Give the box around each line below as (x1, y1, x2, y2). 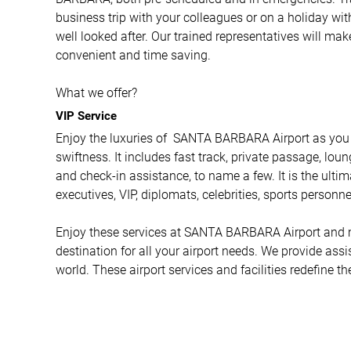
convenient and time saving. (56, 47, 211, 63)
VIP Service (56, 108, 117, 123)
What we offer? (56, 85, 137, 100)
